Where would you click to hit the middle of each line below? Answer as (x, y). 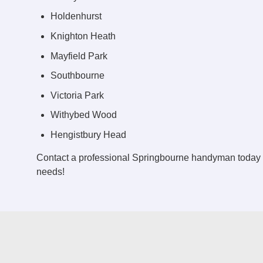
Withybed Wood (84, 115)
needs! (50, 171)
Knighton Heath (83, 36)
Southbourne (77, 76)
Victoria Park (77, 95)
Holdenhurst (76, 16)
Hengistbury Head (88, 134)
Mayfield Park (79, 56)
